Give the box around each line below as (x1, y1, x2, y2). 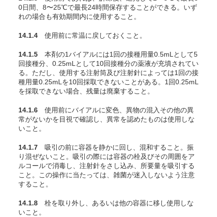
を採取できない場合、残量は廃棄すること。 (18, 87, 154, 95)
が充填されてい (151, 60, 199, 67)
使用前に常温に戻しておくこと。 (38, 31, 146, 39)
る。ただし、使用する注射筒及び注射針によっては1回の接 (18, 69, 199, 77)
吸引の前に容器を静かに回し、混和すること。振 (38, 143, 194, 151)
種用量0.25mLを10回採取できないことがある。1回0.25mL (18, 78, 199, 86)
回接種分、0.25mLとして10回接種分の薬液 (18, 60, 151, 67)
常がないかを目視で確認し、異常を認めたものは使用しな (18, 115, 195, 123)
